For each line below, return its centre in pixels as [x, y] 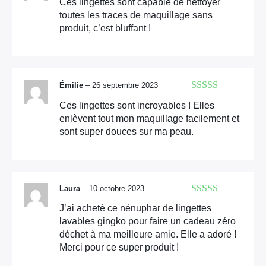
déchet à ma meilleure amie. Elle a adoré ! [148, 234]
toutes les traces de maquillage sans [136, 15]
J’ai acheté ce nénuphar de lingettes [135, 208]
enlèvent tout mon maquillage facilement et [149, 118]
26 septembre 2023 [125, 85]
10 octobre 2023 [117, 188]
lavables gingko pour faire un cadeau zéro [148, 221]
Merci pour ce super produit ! [119, 247]
